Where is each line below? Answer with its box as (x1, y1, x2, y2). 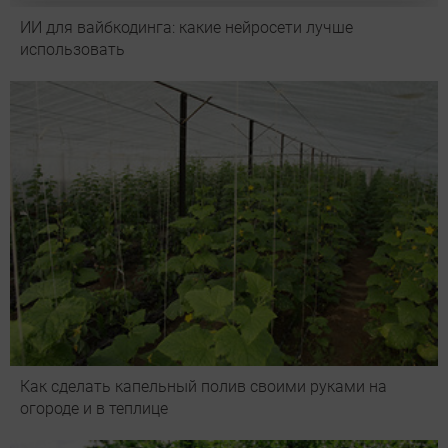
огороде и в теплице (20, 399, 168, 418)
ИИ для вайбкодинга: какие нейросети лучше (20, 17, 353, 37)
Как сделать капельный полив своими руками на (20, 377, 387, 396)
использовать (20, 39, 125, 59)
